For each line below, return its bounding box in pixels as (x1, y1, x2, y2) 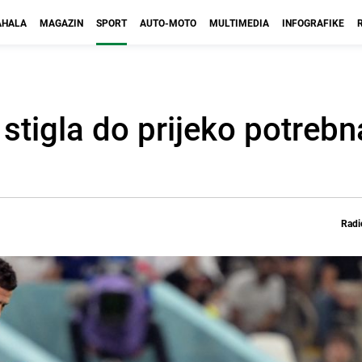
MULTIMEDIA (209, 16, 269, 29)
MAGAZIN (40, 16, 83, 29)
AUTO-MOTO (140, 16, 196, 29)
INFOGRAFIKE (282, 16, 344, 29)
